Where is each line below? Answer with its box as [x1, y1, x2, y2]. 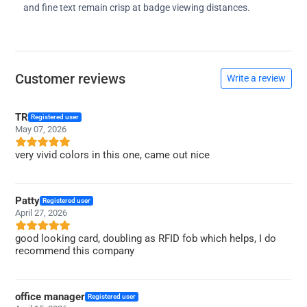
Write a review [227, 73, 286, 84]
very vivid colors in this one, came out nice [15, 148, 210, 161]
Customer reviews [15, 70, 125, 87]
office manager [15, 290, 85, 303]
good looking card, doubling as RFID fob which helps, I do [15, 232, 276, 245]
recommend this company [15, 244, 134, 257]
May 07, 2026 [15, 124, 66, 135]
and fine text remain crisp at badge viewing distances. [23, 2, 250, 14]
